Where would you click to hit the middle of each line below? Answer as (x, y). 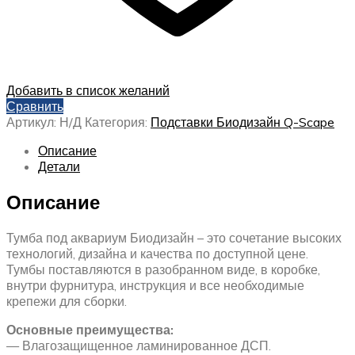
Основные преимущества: (90, 330)
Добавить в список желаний (88, 91)
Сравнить (35, 107)
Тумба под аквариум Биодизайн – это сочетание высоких (174, 238)
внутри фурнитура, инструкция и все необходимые (155, 285)
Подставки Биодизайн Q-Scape (242, 122)
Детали (59, 167)
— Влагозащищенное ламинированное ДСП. (139, 345)
